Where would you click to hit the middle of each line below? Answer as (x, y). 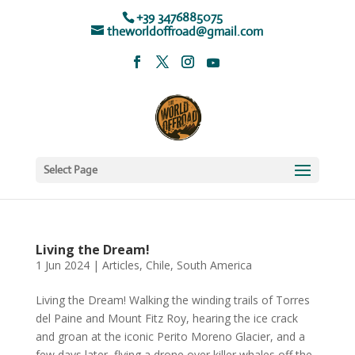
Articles (120, 265)
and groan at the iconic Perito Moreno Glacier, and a (170, 336)
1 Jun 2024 (62, 265)
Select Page (70, 169)
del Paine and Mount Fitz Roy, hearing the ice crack (166, 318)
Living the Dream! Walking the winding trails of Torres (172, 300)
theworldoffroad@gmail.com (185, 31)
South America (214, 265)
